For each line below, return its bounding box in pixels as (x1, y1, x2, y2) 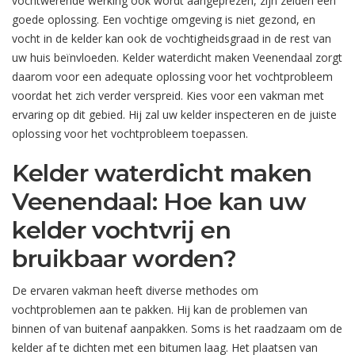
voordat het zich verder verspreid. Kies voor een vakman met (12, 88, 324, 104)
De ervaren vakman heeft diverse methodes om (12, 283, 258, 299)
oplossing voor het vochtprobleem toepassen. (12, 126, 248, 142)
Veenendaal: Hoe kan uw (12, 187, 307, 217)
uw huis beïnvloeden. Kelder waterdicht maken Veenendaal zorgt (12, 50, 342, 66)
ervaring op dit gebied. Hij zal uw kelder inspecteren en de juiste (12, 107, 337, 123)
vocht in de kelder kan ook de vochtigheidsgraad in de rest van (12, 31, 331, 47)
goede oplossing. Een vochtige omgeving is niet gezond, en (12, 12, 315, 28)
